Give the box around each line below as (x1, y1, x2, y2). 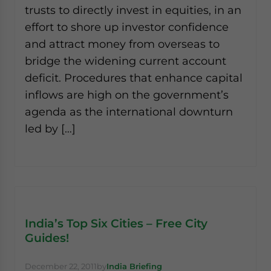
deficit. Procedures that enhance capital (25, 71, 243, 84)
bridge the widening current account (25, 54, 226, 67)
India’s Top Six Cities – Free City (25, 216, 207, 230)
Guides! (25, 230, 69, 245)
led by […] (25, 122, 76, 135)
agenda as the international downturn (25, 105, 233, 118)
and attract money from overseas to (25, 38, 220, 50)
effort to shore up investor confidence (25, 21, 229, 33)
